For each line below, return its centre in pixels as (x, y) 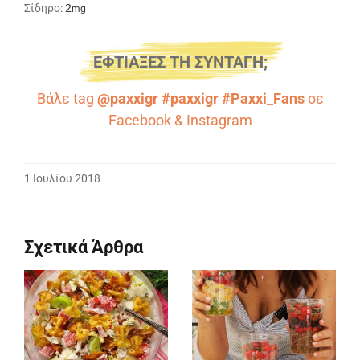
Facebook (139, 121)
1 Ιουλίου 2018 (62, 179)
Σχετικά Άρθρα (84, 247)
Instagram (219, 121)
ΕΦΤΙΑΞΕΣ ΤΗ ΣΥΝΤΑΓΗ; (180, 61)
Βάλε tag (67, 99)
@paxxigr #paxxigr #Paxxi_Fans (200, 99)
